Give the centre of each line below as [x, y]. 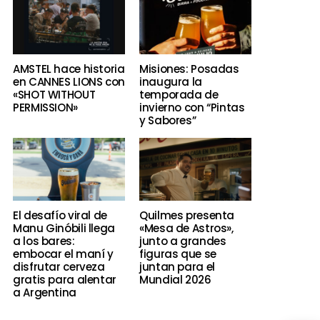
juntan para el [177, 266]
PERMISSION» [45, 107]
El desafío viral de [60, 215]
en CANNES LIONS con [69, 81]
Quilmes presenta [187, 215]
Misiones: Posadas [189, 69]
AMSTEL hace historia [69, 69]
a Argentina [45, 292]
